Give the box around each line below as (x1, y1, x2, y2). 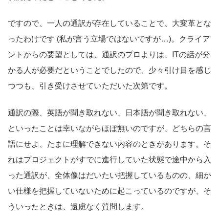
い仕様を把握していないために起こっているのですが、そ (8, 186, 211, 195)
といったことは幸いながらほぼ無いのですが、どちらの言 (8, 124, 211, 132)
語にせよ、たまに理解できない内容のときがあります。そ (8, 139, 211, 148)
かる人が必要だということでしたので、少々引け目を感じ (8, 66, 211, 75)
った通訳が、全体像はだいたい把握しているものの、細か (8, 171, 211, 179)
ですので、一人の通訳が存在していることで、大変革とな (8, 19, 211, 28)
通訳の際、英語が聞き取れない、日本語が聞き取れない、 (8, 108, 211, 117)
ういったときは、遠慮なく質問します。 (8, 202, 149, 211)
